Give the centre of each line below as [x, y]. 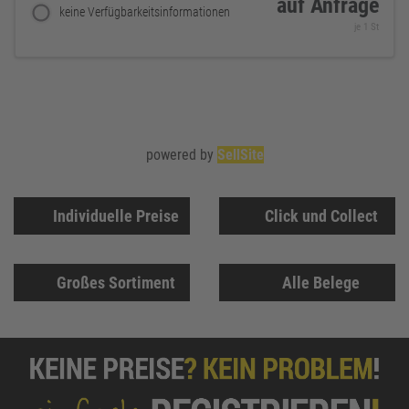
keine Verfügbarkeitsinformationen [145, 13]
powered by [181, 154]
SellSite [240, 154]
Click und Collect [321, 215]
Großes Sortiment [115, 282]
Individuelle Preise [115, 215]
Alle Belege [321, 282]
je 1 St [367, 27]
